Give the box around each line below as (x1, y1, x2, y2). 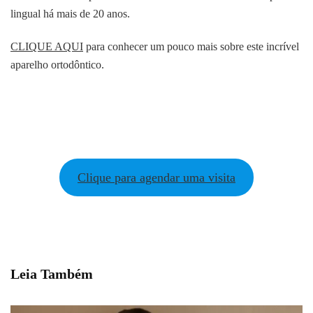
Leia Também (10, 266, 93, 282)
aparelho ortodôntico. (10, 59, 104, 71)
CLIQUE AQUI (10, 41, 83, 53)
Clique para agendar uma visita (78, 170, 235, 185)
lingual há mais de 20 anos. (10, 8, 130, 20)
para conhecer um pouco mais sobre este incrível (83, 41, 299, 53)
